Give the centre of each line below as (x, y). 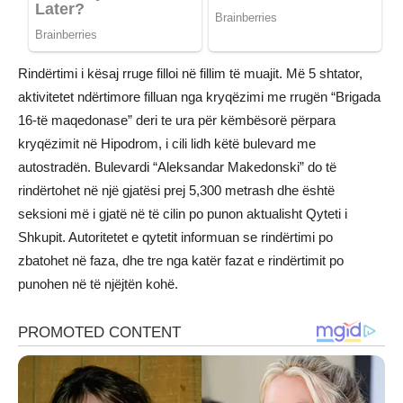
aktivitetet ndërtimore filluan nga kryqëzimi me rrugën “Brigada (199, 97)
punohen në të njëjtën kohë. (98, 284)
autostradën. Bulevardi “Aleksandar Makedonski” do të (177, 167)
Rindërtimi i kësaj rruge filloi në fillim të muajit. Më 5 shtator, (190, 74)
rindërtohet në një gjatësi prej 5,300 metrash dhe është (176, 191)
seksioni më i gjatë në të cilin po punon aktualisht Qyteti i (183, 214)
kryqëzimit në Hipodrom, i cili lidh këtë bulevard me (167, 144)
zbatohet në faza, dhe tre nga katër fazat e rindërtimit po (181, 261)
